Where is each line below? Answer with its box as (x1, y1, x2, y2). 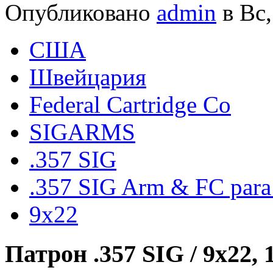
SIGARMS (29, 119, 135, 146)
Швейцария (29, 64, 146, 91)
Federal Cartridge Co (29, 91, 231, 118)
